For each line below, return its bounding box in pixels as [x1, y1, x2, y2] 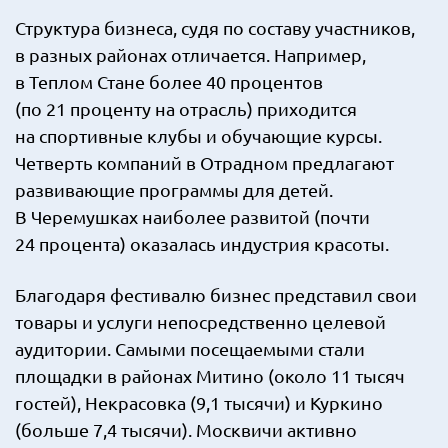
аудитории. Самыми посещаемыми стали [15, 338, 365, 359]
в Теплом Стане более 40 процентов [15, 71, 323, 92]
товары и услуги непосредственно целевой [15, 311, 386, 332]
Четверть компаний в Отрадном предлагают [15, 152, 394, 173]
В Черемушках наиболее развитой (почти [15, 206, 370, 227]
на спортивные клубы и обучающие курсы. [15, 125, 382, 146]
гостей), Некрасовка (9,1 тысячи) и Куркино [15, 392, 383, 413]
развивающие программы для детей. [15, 179, 333, 200]
